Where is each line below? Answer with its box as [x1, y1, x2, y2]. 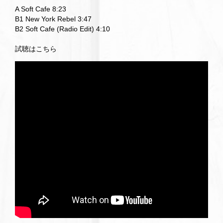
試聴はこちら [15, 45, 57, 53]
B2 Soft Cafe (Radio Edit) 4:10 [15, 25, 110, 33]
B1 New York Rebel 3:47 [15, 15, 92, 23]
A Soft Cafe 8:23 [15, 5, 66, 13]
